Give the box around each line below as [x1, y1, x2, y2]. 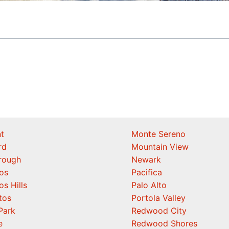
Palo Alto [131, 180, 167, 190]
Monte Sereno [131, 129, 186, 139]
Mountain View [131, 142, 189, 152]
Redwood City [131, 205, 187, 216]
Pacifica [131, 167, 162, 177]
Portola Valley [131, 193, 186, 203]
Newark [131, 154, 161, 165]
